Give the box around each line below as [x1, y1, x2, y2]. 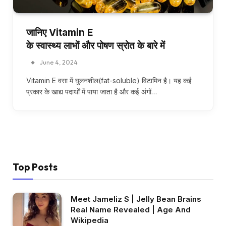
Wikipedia [71, 215, 108, 225]
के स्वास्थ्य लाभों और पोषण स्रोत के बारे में [26, 39, 165, 51]
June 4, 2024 [40, 58, 78, 66]
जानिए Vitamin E [26, 26, 93, 38]
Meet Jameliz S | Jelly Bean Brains [71, 194, 201, 204]
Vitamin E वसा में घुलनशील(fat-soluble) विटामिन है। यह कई [26, 76, 192, 85]
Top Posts [13, 160, 58, 173]
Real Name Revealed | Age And [71, 204, 191, 214]
